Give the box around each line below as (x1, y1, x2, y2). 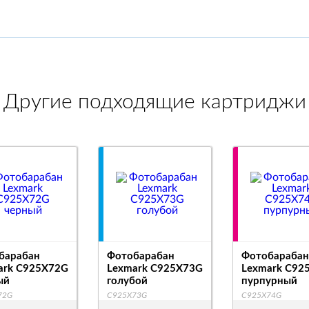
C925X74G (241, 291, 281, 299)
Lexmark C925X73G (107, 263, 203, 274)
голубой (107, 276, 148, 286)
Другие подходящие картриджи (3, 92, 306, 112)
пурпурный (241, 276, 297, 286)
